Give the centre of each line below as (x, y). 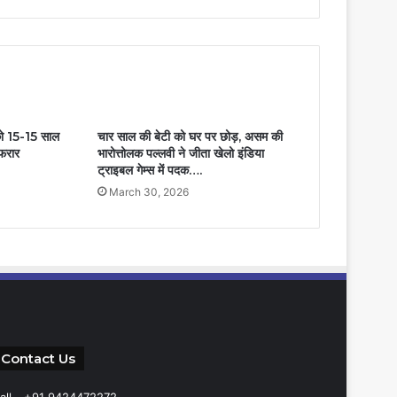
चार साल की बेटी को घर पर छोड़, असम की (190, 136)
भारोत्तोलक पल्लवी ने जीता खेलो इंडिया (180, 153)
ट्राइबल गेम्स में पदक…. (149, 170)
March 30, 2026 (148, 192)
